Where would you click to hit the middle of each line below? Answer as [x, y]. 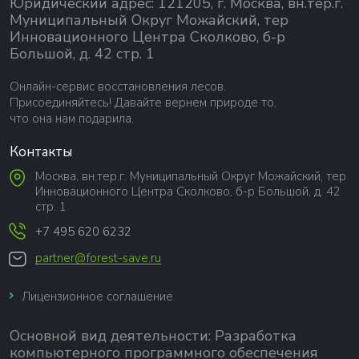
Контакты [41, 151]
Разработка [256, 336]
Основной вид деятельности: [112, 336]
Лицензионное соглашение [97, 297]
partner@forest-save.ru [98, 258]
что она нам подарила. [72, 118]
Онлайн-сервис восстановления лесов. [118, 86]
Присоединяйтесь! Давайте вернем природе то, [143, 102]
